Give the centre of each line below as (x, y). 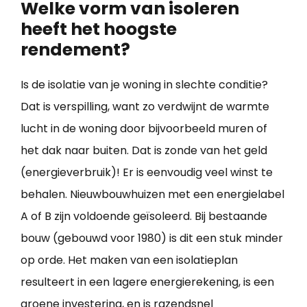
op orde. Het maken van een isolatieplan (129, 260)
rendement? (75, 50)
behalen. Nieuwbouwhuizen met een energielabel (152, 195)
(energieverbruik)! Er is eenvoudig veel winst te (147, 173)
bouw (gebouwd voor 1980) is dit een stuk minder (152, 238)
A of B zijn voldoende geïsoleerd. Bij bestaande (144, 217)
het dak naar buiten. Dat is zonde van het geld (144, 151)
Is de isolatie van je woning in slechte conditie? (144, 85)
